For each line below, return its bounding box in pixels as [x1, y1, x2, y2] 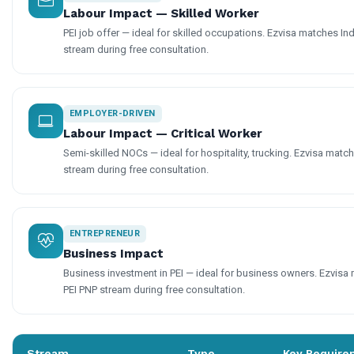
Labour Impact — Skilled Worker [63, 6, 259, 21]
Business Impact [63, 247, 164, 262]
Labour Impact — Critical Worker [63, 126, 262, 141]
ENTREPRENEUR [70, 228, 141, 239]
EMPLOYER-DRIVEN [70, 108, 156, 119]
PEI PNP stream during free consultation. [63, 284, 245, 296]
